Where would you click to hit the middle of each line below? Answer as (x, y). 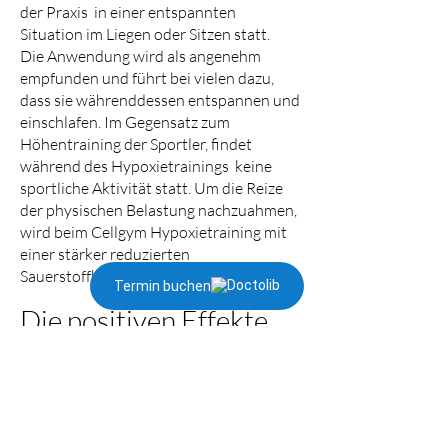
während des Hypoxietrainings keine (146, 166)
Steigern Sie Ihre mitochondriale (129, 396)
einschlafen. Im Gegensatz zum (125, 122)
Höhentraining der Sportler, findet (136, 144)
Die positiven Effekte (144, 320)
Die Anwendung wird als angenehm (140, 56)
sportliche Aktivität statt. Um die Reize (151, 188)
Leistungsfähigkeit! (85, 418)
